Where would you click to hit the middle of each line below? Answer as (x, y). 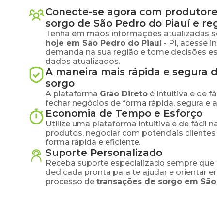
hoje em (64, 43)
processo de (70, 181)
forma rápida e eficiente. (93, 142)
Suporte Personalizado (104, 153)
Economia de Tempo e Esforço (124, 113)
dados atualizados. (83, 61)
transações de (127, 181)
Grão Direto (124, 94)
